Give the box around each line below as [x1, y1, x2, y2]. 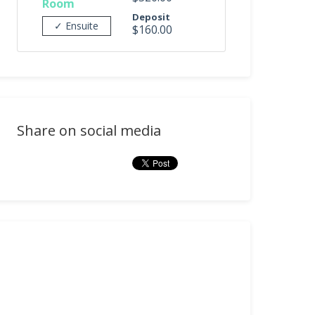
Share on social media [17, 121, 162, 140]
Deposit [131, 11, 170, 23]
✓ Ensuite [54, 19, 99, 32]
